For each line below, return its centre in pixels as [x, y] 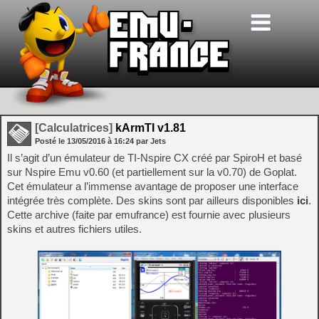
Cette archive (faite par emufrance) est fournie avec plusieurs [149, 215]
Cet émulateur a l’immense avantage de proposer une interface [153, 186]
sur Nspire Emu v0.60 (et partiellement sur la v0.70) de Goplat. [152, 172]
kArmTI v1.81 [149, 128]
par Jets [151, 141]
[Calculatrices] [74, 128]
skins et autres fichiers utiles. [74, 229]
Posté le [51, 141]
